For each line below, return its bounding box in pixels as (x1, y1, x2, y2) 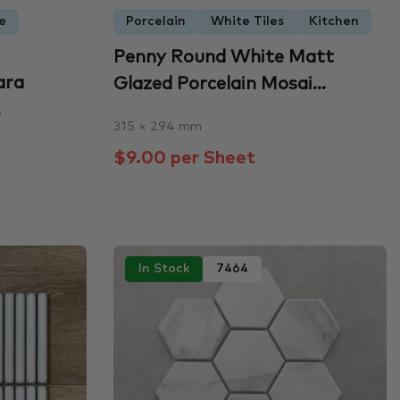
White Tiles (210, 15, 284, 29)
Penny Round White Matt (112, 48, 334, 67)
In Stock (137, 262, 189, 275)
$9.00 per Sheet (112, 149, 255, 168)
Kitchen (308, 15, 359, 29)
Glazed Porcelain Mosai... (112, 75, 326, 94)
